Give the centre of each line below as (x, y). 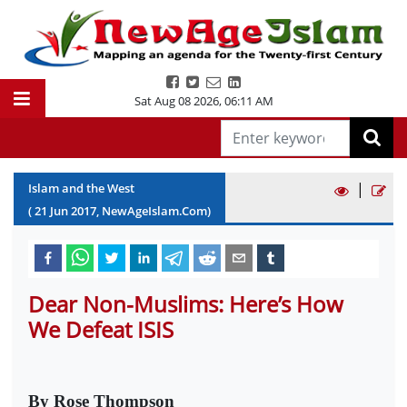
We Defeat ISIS (101, 329)
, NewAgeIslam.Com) (154, 211)
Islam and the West (81, 188)
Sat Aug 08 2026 (176, 101)
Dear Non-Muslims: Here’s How (186, 304)
